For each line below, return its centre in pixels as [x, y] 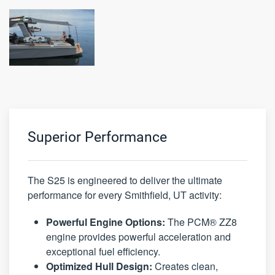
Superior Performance [97, 137]
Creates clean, [185, 266]
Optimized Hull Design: [99, 266]
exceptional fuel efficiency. [103, 251]
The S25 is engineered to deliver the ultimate [125, 180]
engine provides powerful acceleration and [138, 236]
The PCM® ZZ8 [201, 222]
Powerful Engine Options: [106, 222]
